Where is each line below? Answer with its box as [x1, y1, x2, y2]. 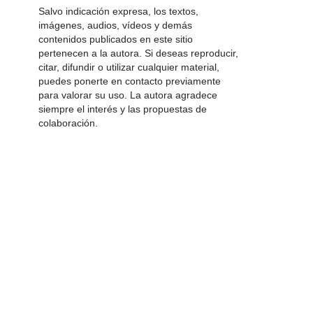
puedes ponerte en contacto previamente [38, 75, 221, 87]
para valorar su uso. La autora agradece [38, 89, 217, 101]
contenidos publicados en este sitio [38, 34, 193, 45]
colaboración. [38, 117, 98, 129]
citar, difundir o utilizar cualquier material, [38, 61, 219, 73]
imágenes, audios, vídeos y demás [38, 20, 192, 31]
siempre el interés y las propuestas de [38, 103, 207, 115]
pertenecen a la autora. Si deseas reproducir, [38, 48, 238, 59]
